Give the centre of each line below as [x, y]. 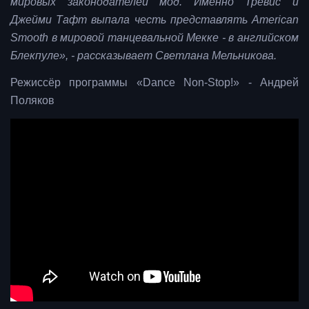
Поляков [32, 101]
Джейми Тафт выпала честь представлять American [154, 20]
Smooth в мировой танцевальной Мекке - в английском [154, 38]
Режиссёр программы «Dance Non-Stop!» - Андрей [154, 83]
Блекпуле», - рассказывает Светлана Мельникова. [143, 56]
